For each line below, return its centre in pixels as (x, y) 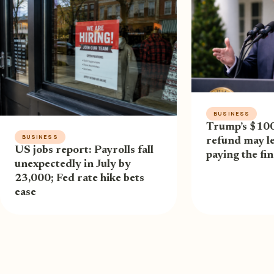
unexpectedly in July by (73, 165)
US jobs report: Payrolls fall (84, 151)
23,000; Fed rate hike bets (80, 179)
